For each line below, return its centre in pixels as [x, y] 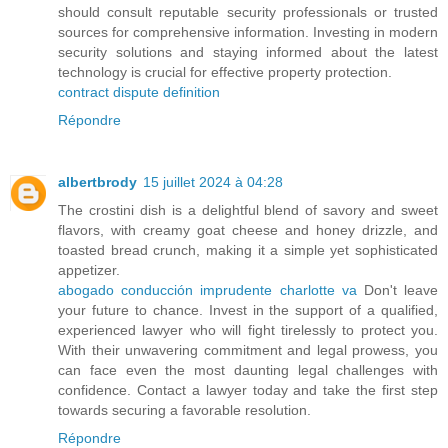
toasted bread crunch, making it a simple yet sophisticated [248, 249]
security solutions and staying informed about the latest [248, 51]
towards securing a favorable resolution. [184, 409]
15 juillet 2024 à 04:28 [213, 181]
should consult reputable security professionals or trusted [248, 11]
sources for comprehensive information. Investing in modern [248, 31]
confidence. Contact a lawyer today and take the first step [248, 389]
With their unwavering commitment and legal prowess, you [248, 349]
